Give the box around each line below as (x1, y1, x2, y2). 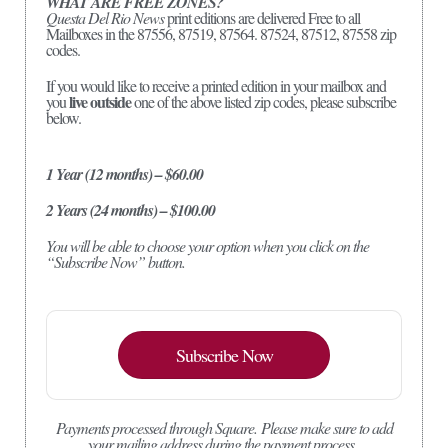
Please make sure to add (260, 416, 393, 438)
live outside (69, 89, 131, 113)
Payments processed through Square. (55, 416, 261, 438)
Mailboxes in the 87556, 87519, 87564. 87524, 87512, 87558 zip (46, 22, 396, 44)
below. (46, 106, 81, 128)
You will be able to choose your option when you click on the (46, 234, 369, 256)
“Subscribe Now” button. (46, 250, 185, 272)
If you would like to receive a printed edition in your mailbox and (46, 74, 386, 96)
